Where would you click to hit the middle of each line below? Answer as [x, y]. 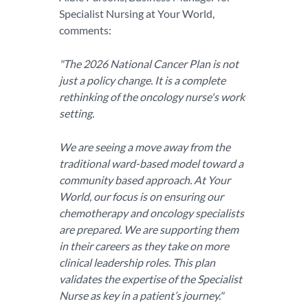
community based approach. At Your [145, 180]
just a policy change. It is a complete [142, 80]
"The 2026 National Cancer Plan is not [149, 64]
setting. [77, 113]
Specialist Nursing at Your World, [137, 13]
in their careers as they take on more [144, 246]
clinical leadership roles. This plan [137, 262]
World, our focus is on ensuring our [141, 196]
